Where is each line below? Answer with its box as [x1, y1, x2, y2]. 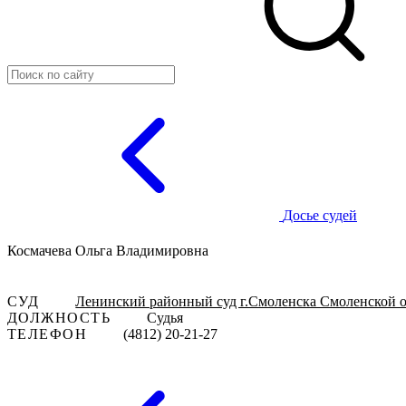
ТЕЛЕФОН [7, 325, 88, 342]
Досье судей [283, 208, 357, 223]
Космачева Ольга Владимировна [7, 243, 208, 259]
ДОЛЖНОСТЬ [7, 309, 111, 325]
